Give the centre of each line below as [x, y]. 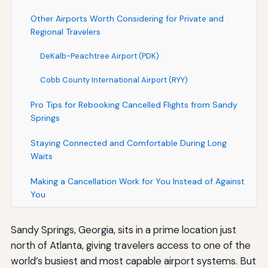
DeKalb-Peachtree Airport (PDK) [99, 56]
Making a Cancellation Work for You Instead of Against [137, 182]
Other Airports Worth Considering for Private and [127, 19]
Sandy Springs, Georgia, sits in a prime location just [123, 230]
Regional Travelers [65, 32]
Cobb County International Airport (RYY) [114, 80]
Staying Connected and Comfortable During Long [128, 143]
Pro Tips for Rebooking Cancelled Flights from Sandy [134, 105]
